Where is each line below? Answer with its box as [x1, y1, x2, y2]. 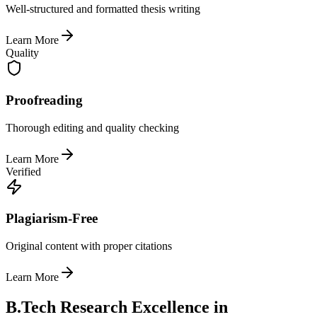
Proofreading [6, 92, 83, 108]
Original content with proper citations [6, 240, 172, 252]
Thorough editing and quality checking [6, 121, 179, 134]
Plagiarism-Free [6, 211, 98, 226]
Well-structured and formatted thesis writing [6, 3, 200, 16]
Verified [6, 165, 41, 178]
